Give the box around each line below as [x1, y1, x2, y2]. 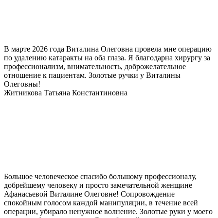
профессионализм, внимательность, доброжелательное [4, 62, 186, 71]
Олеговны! [4, 80, 40, 89]
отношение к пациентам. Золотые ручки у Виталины [4, 71, 181, 80]
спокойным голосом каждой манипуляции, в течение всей [4, 199, 198, 207]
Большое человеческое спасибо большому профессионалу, [4, 172, 197, 181]
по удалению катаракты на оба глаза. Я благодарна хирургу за [4, 54, 210, 62]
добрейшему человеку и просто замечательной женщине [4, 181, 192, 190]
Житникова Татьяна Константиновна [4, 89, 127, 97]
